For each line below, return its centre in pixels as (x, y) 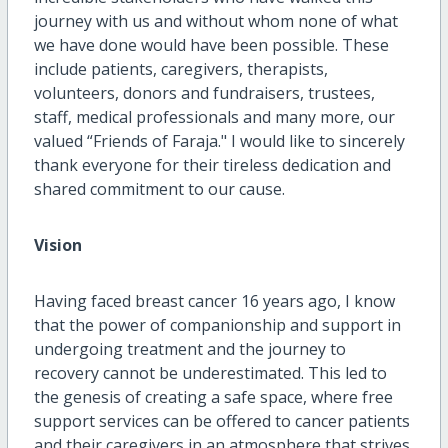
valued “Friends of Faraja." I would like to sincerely (219, 141)
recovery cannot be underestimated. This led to (210, 373)
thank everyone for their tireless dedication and (212, 165)
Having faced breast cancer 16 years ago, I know (214, 301)
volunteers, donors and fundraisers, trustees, (204, 93)
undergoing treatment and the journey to (189, 349)
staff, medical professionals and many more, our (214, 117)
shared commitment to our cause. (159, 189)
